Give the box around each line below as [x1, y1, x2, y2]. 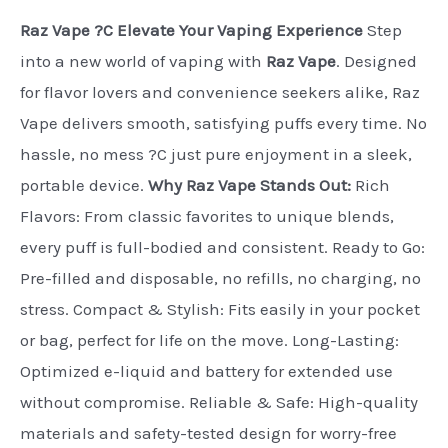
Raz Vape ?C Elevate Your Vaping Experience [20, 20, 363, 41]
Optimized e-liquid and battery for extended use [20, 361, 393, 382]
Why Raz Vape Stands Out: [148, 175, 351, 196]
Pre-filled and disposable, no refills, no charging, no [20, 268, 421, 289]
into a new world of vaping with [20, 51, 266, 72]
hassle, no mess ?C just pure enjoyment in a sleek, [20, 144, 412, 165]
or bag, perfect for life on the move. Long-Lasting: [20, 330, 399, 351]
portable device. [20, 175, 148, 196]
